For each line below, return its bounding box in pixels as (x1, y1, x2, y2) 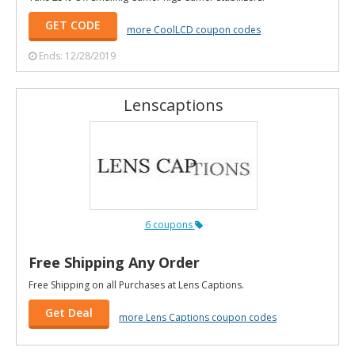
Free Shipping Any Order (29, 252, 200, 272)
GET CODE (45, 17, 101, 32)
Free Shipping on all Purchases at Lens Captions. (29, 277, 244, 292)
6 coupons (144, 217, 195, 231)
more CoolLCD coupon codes (127, 22, 261, 36)
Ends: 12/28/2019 (39, 48, 116, 63)
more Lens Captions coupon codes (119, 310, 277, 324)
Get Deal (45, 304, 93, 320)
